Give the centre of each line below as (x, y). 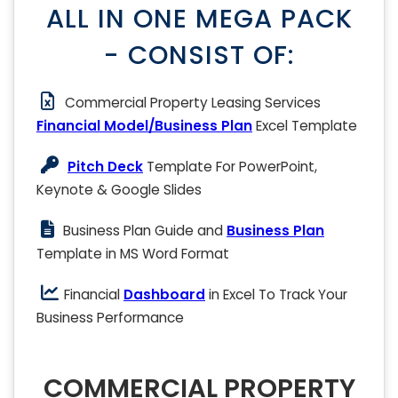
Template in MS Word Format (133, 253)
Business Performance (110, 317)
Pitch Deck (105, 166)
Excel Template (305, 125)
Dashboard (164, 294)
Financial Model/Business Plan (144, 125)
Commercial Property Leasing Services (193, 102)
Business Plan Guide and (145, 230)
